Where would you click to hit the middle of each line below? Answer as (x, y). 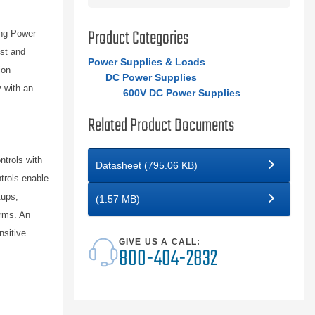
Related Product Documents (161, 126)
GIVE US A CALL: (160, 242)
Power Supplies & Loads (146, 62)
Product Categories (138, 39)
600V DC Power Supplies (181, 93)
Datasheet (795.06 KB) (146, 165)
